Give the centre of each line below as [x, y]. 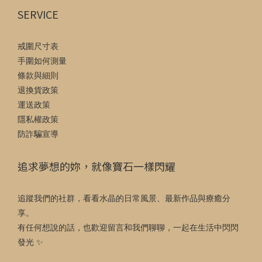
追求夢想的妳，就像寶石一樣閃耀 [96, 166]
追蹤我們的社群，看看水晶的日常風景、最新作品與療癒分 [124, 199]
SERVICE [38, 14]
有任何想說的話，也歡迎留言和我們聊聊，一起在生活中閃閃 [128, 228]
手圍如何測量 [42, 61]
